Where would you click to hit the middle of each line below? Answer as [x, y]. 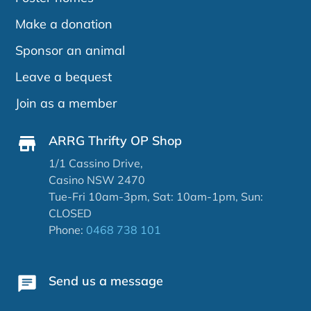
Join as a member [67, 103]
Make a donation [64, 24]
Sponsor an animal [70, 51]
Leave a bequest [64, 77]
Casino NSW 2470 [96, 180]
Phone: [67, 230]
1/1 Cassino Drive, [95, 163]
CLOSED [70, 213]
